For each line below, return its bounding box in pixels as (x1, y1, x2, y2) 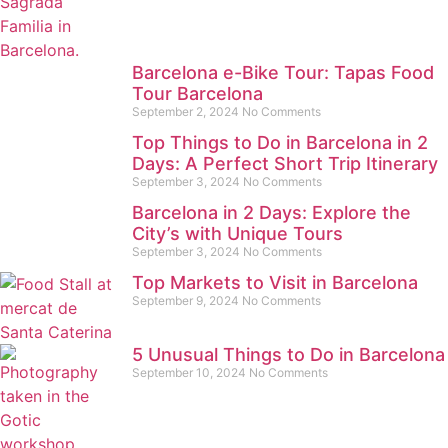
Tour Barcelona (132, 83, 263, 104)
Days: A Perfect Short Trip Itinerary (132, 153, 438, 174)
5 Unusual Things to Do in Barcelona (132, 344, 445, 365)
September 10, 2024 (132, 365, 249, 380)
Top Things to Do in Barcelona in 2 (132, 132, 428, 153)
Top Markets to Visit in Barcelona (132, 272, 418, 293)
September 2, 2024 (132, 104, 242, 119)
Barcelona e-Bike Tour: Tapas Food (132, 62, 434, 83)
